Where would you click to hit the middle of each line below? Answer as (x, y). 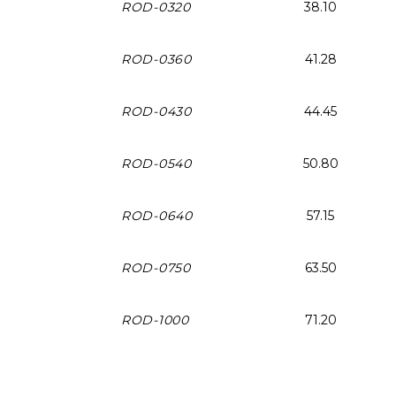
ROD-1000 (155, 320)
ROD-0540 (156, 163)
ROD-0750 (156, 267)
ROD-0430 (156, 111)
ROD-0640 (157, 215)
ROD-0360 (156, 59)
